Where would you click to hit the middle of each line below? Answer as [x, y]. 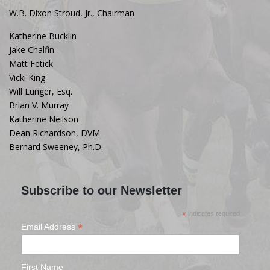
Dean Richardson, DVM [55, 133]
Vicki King [27, 78]
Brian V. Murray [39, 105]
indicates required [213, 214]
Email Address [49, 227]
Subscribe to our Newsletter [102, 191]
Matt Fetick [31, 64]
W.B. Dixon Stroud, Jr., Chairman [72, 13]
